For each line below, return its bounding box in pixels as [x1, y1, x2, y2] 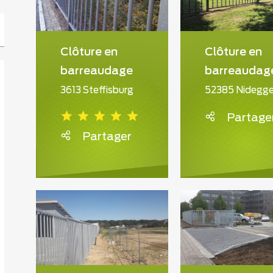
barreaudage [60, 65, 133, 77]
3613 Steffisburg [60, 85, 133, 95]
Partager [82, 131, 132, 143]
